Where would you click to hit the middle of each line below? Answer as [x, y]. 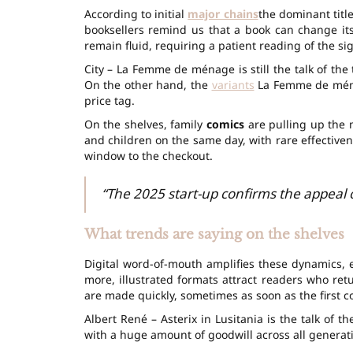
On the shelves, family [145, 124]
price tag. [109, 100]
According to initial [136, 13]
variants [233, 84]
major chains [223, 13]
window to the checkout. [148, 155]
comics [225, 124]
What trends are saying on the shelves [214, 234]
